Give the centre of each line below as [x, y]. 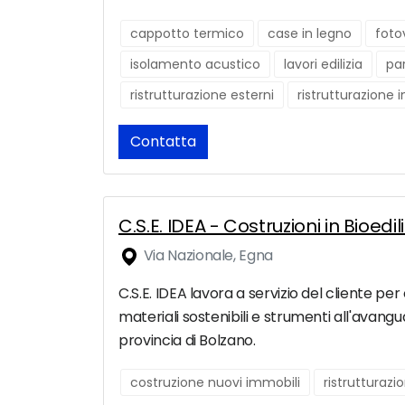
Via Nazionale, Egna [207, 256]
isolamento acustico [195, 65]
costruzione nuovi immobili [215, 383]
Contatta [163, 142]
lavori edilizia [323, 65]
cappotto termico [187, 34]
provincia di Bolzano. [187, 341]
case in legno [310, 34]
